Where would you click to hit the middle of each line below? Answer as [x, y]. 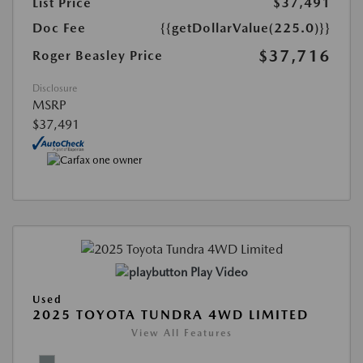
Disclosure [55, 89]
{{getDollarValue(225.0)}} [246, 28]
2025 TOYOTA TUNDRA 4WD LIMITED [171, 315]
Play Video [219, 273]
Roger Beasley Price [98, 56]
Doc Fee [59, 28]
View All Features [181, 333]
